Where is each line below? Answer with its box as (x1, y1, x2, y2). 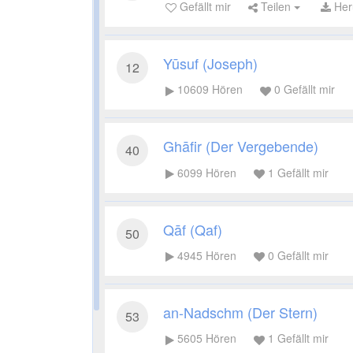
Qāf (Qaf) (163, 218, 222, 240)
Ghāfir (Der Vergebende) (163, 136, 318, 157)
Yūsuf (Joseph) (163, 53, 258, 74)
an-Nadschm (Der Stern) (163, 302, 318, 323)
